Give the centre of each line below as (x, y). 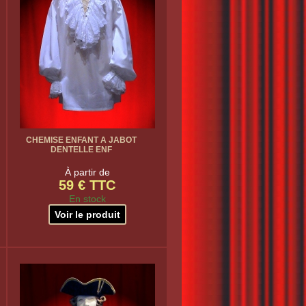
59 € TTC (87, 185)
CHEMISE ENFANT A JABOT (81, 140)
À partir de (87, 172)
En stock (87, 199)
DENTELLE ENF (81, 150)
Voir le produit (87, 214)
